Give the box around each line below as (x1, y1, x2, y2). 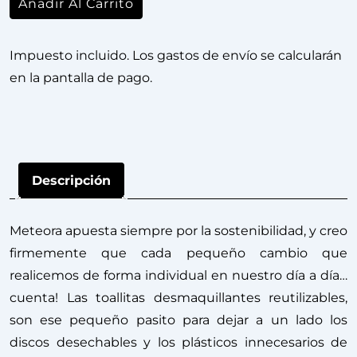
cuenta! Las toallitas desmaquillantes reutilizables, (10, 289, 347, 305)
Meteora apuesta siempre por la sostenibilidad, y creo (10, 222, 347, 238)
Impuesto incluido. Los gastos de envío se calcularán (10, 47, 342, 63)
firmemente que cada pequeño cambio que (10, 245, 347, 261)
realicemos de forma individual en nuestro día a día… (10, 267, 347, 283)
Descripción (32, 172, 111, 188)
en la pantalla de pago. (10, 69, 152, 85)
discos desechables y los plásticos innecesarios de (10, 334, 347, 350)
